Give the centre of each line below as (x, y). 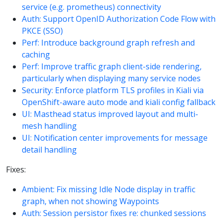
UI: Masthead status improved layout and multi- (110, 114)
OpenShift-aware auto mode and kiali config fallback (119, 102)
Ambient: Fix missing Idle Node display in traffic (109, 189)
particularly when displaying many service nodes (111, 78)
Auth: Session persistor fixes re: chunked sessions (114, 213)
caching (36, 54)
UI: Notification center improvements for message (115, 138)
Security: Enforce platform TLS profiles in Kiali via (113, 90)
